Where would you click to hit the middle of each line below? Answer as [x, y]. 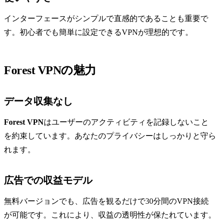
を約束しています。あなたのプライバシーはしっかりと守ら [110, 136]
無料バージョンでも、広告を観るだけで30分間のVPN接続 [106, 201]
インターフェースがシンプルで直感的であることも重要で [106, 19]
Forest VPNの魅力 [50, 70]
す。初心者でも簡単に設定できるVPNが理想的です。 [98, 32]
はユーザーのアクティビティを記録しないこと [126, 122]
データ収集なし [38, 101]
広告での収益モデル [48, 180]
